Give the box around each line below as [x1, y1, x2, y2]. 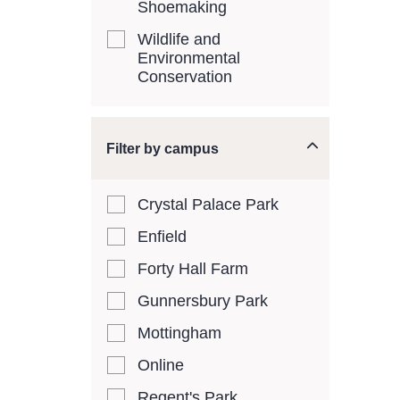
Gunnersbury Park [137, 292, 268, 310]
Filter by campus [106, 141, 219, 156]
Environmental [137, 49, 240, 67]
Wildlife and [137, 30, 221, 48]
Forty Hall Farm [137, 260, 248, 278]
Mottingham [137, 324, 221, 342]
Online [137, 356, 184, 374]
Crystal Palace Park [137, 196, 279, 213]
